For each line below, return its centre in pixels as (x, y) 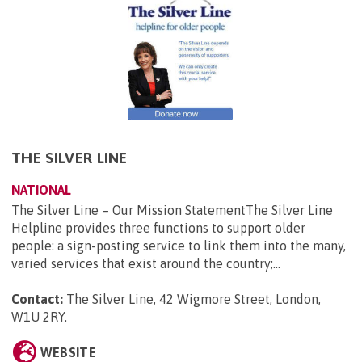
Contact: (37, 299)
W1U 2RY (38, 317)
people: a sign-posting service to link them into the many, (179, 246)
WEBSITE (68, 353)
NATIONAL (41, 190)
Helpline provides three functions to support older (158, 228)
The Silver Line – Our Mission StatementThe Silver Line (172, 210)
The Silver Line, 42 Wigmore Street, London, (194, 299)
